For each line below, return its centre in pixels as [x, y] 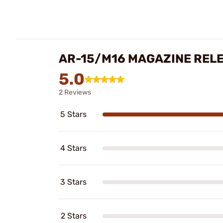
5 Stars [73, 114]
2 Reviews [75, 92]
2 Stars [74, 216]
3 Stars [73, 182]
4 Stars [73, 148]
